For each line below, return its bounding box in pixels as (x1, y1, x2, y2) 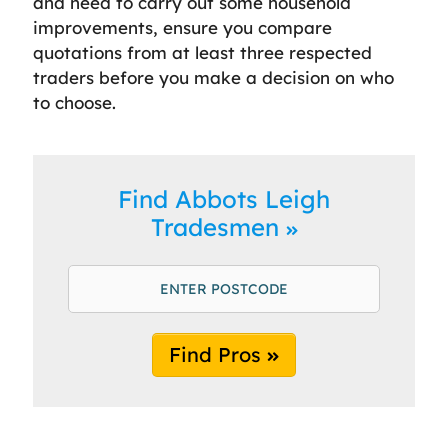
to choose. (33, 91, 116, 113)
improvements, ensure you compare (33, 16, 332, 38)
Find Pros (169, 341, 267, 367)
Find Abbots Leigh (118, 183, 330, 214)
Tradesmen (150, 211, 286, 242)
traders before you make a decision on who (33, 66, 394, 88)
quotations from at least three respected (33, 41, 372, 63)
